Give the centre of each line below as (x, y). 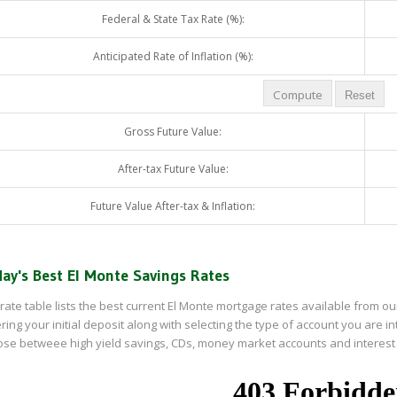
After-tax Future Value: (173, 169)
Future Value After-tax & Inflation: (173, 206)
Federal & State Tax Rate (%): (173, 19)
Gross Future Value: (173, 132)
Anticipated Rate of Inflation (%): (173, 56)
